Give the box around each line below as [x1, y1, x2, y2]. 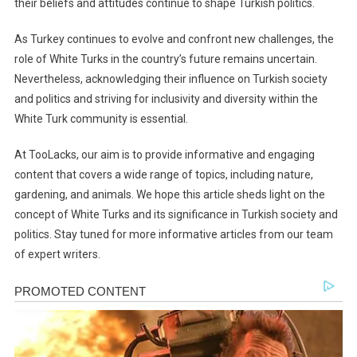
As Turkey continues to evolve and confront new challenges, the [14, 33, 334, 46]
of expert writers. [14, 248, 100, 261]
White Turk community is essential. [14, 112, 188, 126]
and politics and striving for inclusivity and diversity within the [14, 92, 318, 106]
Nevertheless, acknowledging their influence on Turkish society [14, 73, 328, 86]
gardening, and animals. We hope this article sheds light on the [14, 188, 325, 202]
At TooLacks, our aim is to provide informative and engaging [14, 148, 315, 162]
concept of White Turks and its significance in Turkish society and [14, 208, 338, 222]
